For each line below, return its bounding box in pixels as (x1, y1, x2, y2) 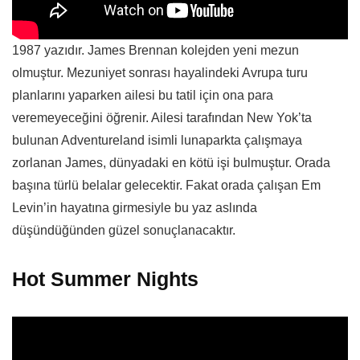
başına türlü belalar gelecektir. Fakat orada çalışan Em (12, 178, 321, 193)
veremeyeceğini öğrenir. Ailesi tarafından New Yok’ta (12, 111, 312, 125)
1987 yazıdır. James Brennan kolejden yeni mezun (12, 43, 299, 58)
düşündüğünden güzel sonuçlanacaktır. (12, 223, 235, 238)
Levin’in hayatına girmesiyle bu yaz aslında (12, 201, 257, 215)
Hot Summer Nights (12, 268, 198, 291)
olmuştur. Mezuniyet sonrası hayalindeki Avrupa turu (12, 66, 308, 80)
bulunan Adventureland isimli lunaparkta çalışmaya (12, 133, 302, 148)
